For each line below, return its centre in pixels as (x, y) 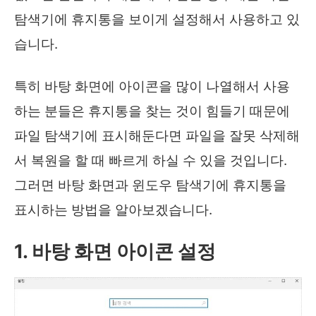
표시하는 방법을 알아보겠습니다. (113, 210)
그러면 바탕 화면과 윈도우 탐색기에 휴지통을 (150, 186)
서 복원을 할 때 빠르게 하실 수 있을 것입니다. (151, 161)
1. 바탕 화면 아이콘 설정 (115, 251)
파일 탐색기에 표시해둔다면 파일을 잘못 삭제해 (157, 136)
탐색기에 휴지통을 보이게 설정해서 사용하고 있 (157, 20)
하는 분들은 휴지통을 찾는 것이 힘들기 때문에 (152, 111)
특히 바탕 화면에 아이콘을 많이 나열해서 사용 (152, 87)
